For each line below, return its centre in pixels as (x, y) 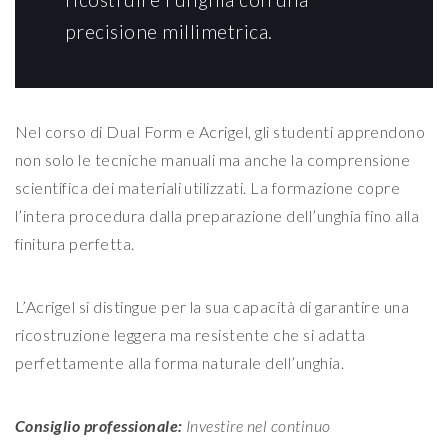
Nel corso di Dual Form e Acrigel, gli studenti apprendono (220, 132)
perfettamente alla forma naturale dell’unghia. (180, 363)
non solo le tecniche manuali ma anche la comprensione (213, 160)
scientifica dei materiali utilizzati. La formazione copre (208, 188)
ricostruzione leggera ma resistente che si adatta (190, 335)
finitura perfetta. (75, 244)
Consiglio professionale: (99, 426)
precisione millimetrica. (169, 32)
